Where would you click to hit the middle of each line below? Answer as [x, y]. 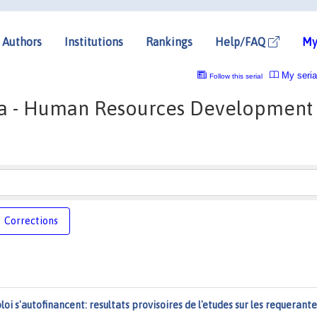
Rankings [169, 41]
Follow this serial [236, 76]
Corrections [31, 220]
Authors [22, 41]
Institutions [94, 41]
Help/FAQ [242, 41]
